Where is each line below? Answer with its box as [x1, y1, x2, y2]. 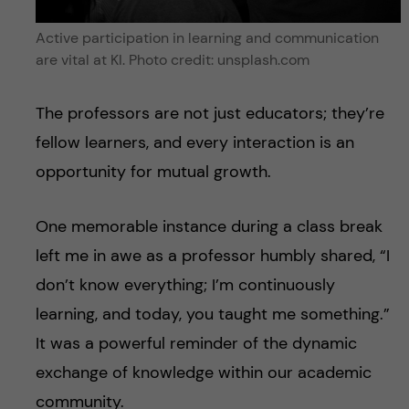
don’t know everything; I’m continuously [35, 274, 335, 297]
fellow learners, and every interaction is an [35, 131, 354, 154]
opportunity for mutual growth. [35, 161, 271, 184]
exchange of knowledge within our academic [35, 362, 372, 384]
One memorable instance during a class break [35, 215, 383, 238]
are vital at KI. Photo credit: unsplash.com [35, 50, 309, 70]
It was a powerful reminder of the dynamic [35, 332, 357, 355]
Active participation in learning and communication [35, 28, 379, 48]
